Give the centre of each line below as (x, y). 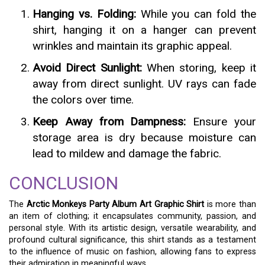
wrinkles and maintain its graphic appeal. (132, 46)
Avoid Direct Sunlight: (87, 68)
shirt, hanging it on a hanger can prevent (144, 30)
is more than (230, 204)
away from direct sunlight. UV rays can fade (144, 84)
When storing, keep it (199, 68)
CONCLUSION (64, 183)
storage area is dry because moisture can (144, 138)
